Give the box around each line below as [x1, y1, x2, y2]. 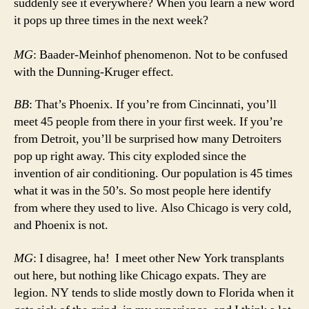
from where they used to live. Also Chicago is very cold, [14, 200, 292, 217]
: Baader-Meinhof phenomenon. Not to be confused [33, 46, 288, 63]
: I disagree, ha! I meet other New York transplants [33, 250, 284, 266]
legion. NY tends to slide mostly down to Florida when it [14, 284, 294, 301]
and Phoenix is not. [14, 217, 108, 234]
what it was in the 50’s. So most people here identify [14, 183, 271, 199]
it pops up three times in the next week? [14, 12, 211, 28]
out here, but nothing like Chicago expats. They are [14, 267, 266, 283]
